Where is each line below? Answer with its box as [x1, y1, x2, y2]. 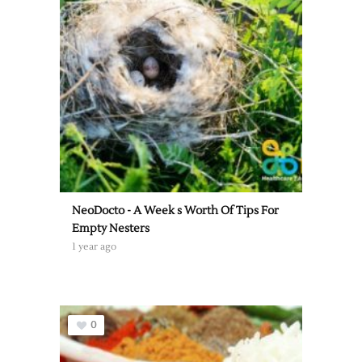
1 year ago [72, 241, 116, 253]
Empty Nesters [72, 221, 149, 236]
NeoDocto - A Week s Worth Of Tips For [72, 204, 279, 218]
